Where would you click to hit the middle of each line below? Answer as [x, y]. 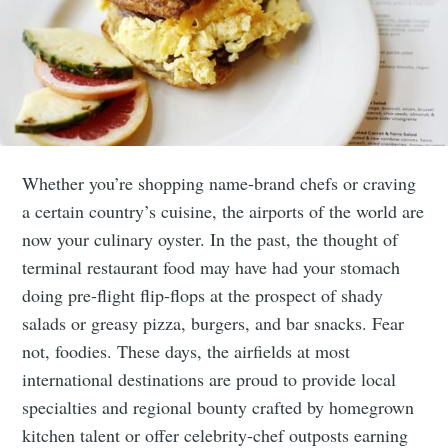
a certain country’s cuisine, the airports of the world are [223, 210]
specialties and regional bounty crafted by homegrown [218, 406]
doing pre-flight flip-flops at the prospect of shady [203, 294]
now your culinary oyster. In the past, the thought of [210, 238]
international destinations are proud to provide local [209, 378]
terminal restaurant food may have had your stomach [211, 266]
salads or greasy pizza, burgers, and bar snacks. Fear [213, 322]
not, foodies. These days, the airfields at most [186, 350]
